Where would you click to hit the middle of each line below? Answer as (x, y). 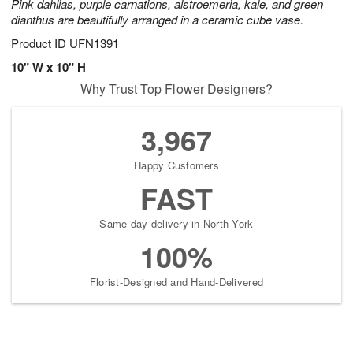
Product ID (40, 43)
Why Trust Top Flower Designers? (176, 89)
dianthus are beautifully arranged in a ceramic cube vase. (157, 20)
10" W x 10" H (48, 67)
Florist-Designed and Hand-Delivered (176, 282)
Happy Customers (176, 165)
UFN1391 (94, 43)
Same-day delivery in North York (176, 224)
